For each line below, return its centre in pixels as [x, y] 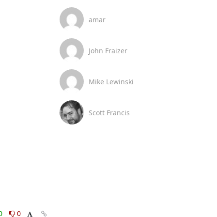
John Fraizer [108, 50]
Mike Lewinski [111, 81]
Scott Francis [109, 112]
